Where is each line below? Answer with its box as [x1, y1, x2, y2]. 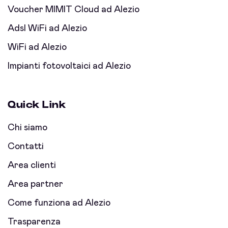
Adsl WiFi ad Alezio [8, 24, 87, 34]
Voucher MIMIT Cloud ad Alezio [8, 5, 139, 15]
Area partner [8, 180, 63, 189]
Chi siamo [8, 123, 47, 133]
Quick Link [8, 100, 66, 110]
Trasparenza [8, 217, 61, 227]
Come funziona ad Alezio [8, 198, 110, 208]
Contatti [8, 142, 44, 152]
